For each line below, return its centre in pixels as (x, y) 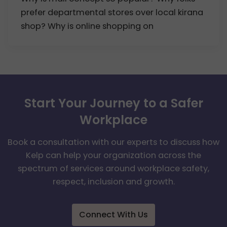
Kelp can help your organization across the (113, 156)
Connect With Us (113, 215)
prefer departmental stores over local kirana (112, 13)
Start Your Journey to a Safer (113, 103)
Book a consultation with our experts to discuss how (113, 142)
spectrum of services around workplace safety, (113, 169)
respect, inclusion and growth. (113, 182)
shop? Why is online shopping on (87, 26)
